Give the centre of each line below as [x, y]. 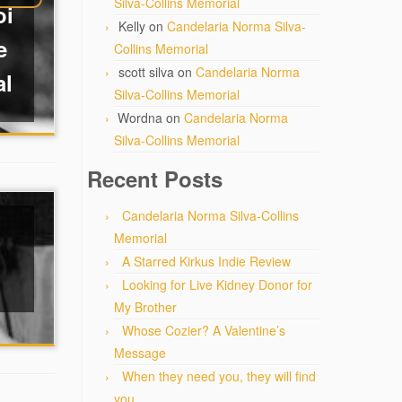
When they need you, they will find [219, 376]
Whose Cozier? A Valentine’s [204, 330]
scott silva [146, 72]
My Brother [145, 307]
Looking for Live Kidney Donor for [217, 284]
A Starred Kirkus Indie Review [206, 261]
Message [140, 353]
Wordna [140, 118]
